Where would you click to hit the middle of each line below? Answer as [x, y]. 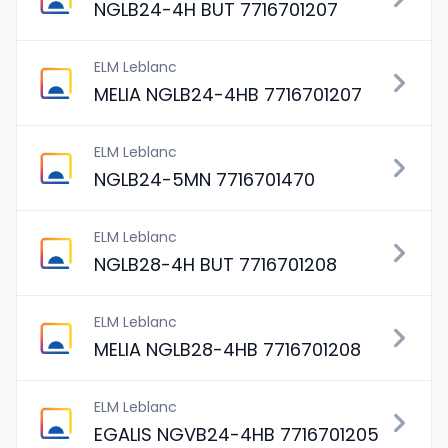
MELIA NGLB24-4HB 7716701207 [228, 94]
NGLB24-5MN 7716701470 [204, 179]
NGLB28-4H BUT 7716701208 [215, 264]
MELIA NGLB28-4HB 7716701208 [227, 349]
